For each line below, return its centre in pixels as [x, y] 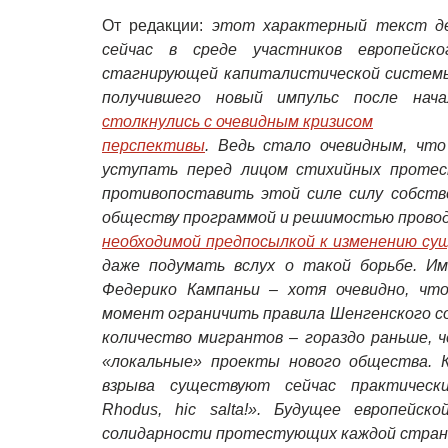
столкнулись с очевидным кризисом [237, 121]
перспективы [153, 145]
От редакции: [157, 25]
